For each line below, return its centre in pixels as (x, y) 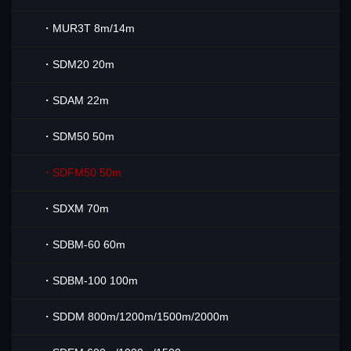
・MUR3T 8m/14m (88, 28)
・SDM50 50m (78, 136)
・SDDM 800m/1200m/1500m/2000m (135, 316)
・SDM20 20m (78, 64)
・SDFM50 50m (81, 172)
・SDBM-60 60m (83, 244)
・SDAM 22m (75, 100)
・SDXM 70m (75, 208)
